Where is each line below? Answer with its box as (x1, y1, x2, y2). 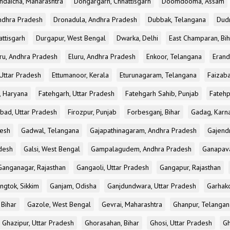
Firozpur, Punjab (68, 107, 117, 117)
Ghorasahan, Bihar (85, 218, 139, 227)
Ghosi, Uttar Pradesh (150, 218, 212, 227)
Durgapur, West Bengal (36, 33, 106, 43)
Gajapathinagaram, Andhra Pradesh (90, 126, 197, 135)
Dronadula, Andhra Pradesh (53, 15, 137, 24)
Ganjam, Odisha (50, 181, 97, 190)
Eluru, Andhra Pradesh (68, 52, 136, 61)
